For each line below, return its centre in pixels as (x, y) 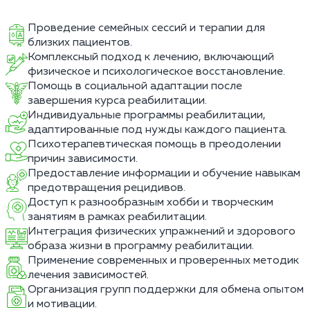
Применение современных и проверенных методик (163, 260)
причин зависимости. (83, 158)
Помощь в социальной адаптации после (135, 86)
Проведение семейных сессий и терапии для (146, 28)
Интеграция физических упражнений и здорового (162, 231)
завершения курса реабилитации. (117, 100)
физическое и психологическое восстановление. (156, 71)
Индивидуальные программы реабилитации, (147, 115)
